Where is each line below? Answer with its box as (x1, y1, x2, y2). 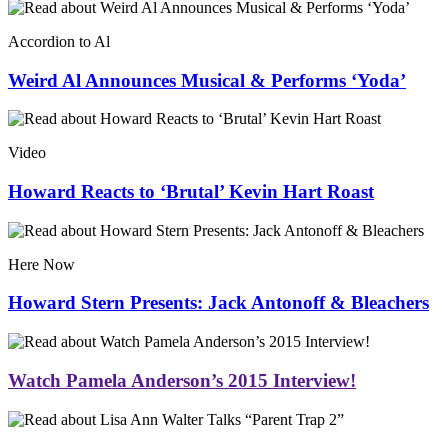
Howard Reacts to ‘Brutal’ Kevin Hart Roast (8, 181, 374, 203)
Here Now (8, 255, 75, 273)
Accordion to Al (8, 32, 110, 50)
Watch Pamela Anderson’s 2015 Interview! (8, 369, 356, 391)
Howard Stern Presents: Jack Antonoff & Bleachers (8, 292, 429, 314)
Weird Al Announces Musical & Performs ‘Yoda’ (8, 69, 406, 91)
